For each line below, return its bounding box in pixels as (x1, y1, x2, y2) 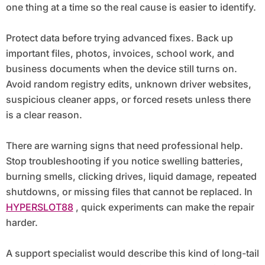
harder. (5, 216, 38, 228)
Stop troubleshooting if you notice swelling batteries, (5, 154, 243, 167)
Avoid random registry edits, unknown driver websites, (5, 77, 251, 90)
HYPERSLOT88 (5, 201, 73, 213)
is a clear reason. (5, 108, 82, 121)
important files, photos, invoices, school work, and (5, 47, 234, 59)
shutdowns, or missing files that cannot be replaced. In (5, 185, 253, 198)
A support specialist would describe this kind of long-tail (5, 247, 259, 259)
